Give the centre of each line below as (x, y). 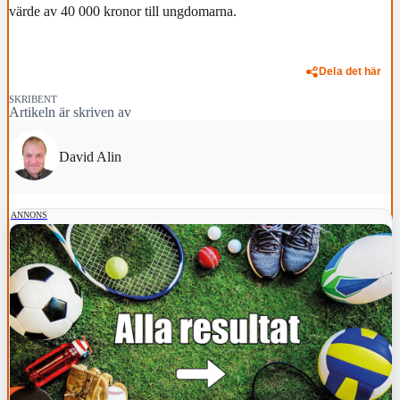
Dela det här (350, 71)
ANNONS (29, 214)
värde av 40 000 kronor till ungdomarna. (123, 11)
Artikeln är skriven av (70, 112)
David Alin (90, 156)
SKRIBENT (33, 99)
